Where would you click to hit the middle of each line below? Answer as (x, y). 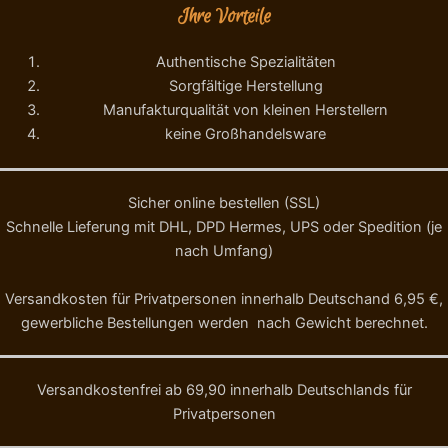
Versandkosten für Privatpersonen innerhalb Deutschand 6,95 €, (224, 299)
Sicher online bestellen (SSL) (224, 203)
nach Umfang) (224, 251)
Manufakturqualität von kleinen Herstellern (246, 110)
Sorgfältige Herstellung (245, 86)
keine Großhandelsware (246, 134)
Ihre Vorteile (224, 17)
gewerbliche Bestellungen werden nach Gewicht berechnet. (224, 323)
